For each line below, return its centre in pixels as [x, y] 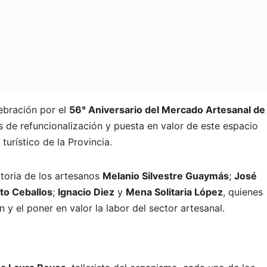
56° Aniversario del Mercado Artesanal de [167, 109]
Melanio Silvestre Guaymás [166, 176]
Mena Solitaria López [174, 192]
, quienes [243, 192]
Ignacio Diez [86, 192]
